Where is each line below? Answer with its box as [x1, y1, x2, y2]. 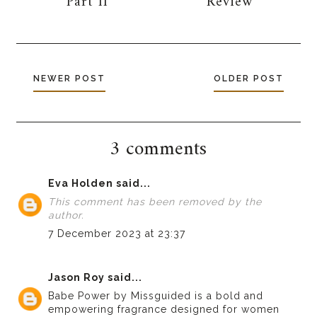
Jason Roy [48, 272, 105, 284]
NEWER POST [33, 74, 106, 84]
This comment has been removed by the [48, 196, 263, 208]
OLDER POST [213, 74, 284, 84]
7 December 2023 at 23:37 [48, 228, 186, 240]
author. [48, 209, 85, 221]
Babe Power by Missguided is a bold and [48, 290, 264, 302]
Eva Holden [48, 178, 114, 190]
